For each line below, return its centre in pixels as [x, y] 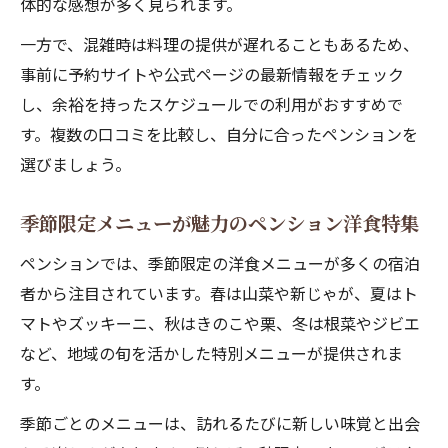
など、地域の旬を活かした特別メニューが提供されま [211, 353]
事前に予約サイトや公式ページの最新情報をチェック [212, 74]
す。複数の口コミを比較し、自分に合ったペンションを [219, 134]
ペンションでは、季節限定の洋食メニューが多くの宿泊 [220, 263]
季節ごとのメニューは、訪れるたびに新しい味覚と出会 [220, 423]
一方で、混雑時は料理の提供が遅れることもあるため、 [219, 44]
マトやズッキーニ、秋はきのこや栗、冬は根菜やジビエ [220, 323]
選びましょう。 [75, 164]
